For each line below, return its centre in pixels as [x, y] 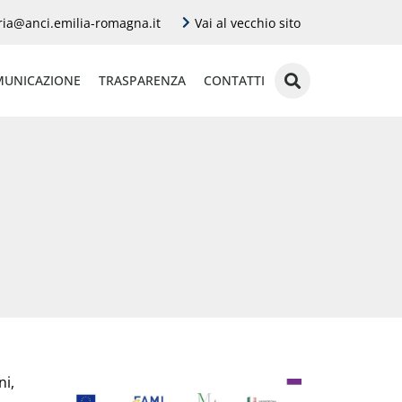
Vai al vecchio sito [248, 22]
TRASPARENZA [142, 80]
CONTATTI [234, 80]
